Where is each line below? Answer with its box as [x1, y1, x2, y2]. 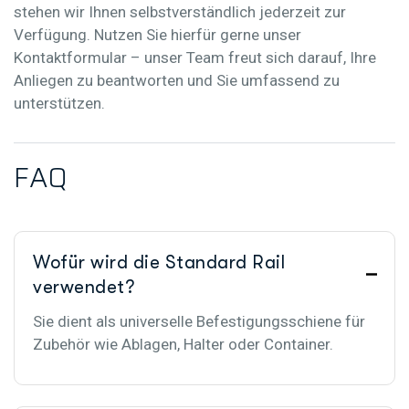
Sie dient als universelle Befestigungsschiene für [33, 311, 365, 330]
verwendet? [33, 276, 134, 298]
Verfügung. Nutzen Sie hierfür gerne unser [14, 25, 301, 44]
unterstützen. [14, 93, 105, 112]
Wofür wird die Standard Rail [33, 251, 285, 273]
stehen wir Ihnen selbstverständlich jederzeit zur [14, 2, 346, 21]
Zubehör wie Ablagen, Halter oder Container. [33, 334, 333, 353]
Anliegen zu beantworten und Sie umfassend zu [14, 70, 340, 89]
